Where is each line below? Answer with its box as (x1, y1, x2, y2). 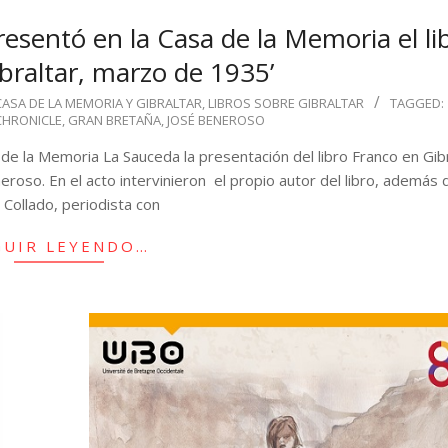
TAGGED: (390, 93, 445, 112)
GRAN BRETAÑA (67, 110, 161, 129)
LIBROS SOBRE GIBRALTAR (208, 93, 365, 112)
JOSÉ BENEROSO (166, 110, 265, 129)
